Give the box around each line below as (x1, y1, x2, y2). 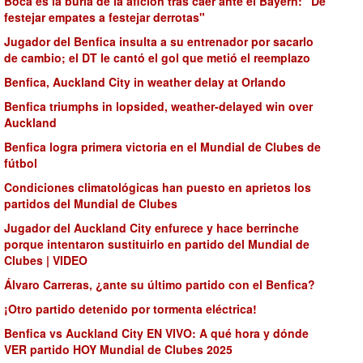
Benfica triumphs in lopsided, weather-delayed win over (4, 98, 313, 114)
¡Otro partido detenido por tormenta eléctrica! (4, 301, 257, 317)
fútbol (4, 155, 37, 171)
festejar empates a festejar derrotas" (4, 9, 205, 25)
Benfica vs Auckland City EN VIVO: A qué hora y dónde (4, 325, 309, 341)
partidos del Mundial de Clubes (4, 195, 177, 211)
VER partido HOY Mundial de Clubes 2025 (4, 341, 233, 357)
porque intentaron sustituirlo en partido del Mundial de (4, 236, 310, 252)
